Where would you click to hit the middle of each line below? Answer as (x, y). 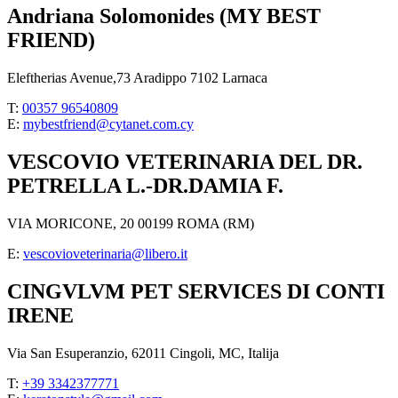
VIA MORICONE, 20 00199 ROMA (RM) (131, 223)
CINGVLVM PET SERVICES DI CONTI (196, 291)
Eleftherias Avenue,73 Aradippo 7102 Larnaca (137, 77)
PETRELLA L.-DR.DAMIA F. (145, 185)
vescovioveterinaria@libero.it (105, 253)
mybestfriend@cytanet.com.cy (108, 123)
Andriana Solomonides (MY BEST (164, 16)
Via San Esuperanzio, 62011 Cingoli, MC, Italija (143, 353)
